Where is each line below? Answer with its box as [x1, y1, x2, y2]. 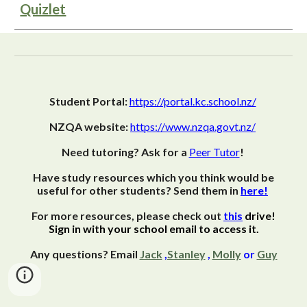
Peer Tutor [188, 145, 240, 158]
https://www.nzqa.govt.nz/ [130, 120, 256, 133]
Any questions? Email [29, 247, 138, 260]
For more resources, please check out [32, 209, 223, 222]
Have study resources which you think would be [33, 171, 274, 184]
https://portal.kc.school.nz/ [129, 95, 256, 108]
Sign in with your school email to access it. [48, 222, 259, 235]
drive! [245, 209, 275, 222]
